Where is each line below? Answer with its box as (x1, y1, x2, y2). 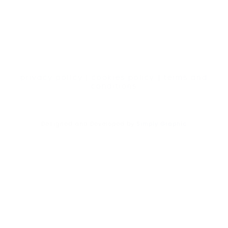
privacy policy (20, 73, 83, 82)
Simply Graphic (136, 122, 187, 128)
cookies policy (92, 73, 155, 82)
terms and (163, 73, 208, 82)
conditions (91, 82, 137, 91)
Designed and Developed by (41, 122, 136, 128)
